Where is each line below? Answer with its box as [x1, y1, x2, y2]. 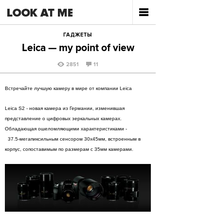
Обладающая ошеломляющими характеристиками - [5, 126, 150, 131]
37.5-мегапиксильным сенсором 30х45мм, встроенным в [5, 136, 141, 142]
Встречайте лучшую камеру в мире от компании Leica [5, 86, 132, 91]
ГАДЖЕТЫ [63, 32, 92, 38]
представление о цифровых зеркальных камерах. [5, 116, 122, 121]
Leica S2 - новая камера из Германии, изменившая [5, 106, 125, 111]
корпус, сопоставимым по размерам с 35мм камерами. [5, 146, 133, 152]
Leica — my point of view [21, 42, 134, 55]
